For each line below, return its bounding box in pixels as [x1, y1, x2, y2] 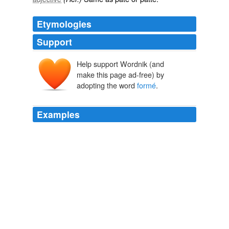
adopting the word [77, 80, 137, 91]
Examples [37, 108, 80, 121]
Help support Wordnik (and [77, 58, 164, 70]
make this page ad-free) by [77, 69, 164, 80]
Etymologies [37, 17, 91, 30]
